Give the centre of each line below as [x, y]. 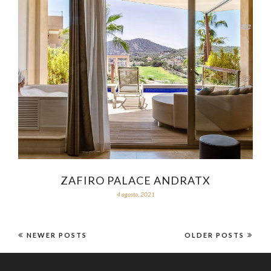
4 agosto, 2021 [135, 194]
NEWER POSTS [57, 235]
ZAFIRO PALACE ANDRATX [135, 180]
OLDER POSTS [214, 235]
